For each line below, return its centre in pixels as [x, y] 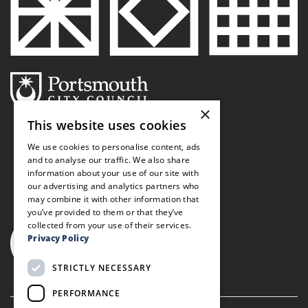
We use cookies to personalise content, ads [114, 147]
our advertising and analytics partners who [113, 186]
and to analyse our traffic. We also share [109, 160]
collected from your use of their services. [110, 225]
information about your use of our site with [113, 173]
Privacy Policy [58, 238]
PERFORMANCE [86, 293]
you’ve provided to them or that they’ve [106, 212]
